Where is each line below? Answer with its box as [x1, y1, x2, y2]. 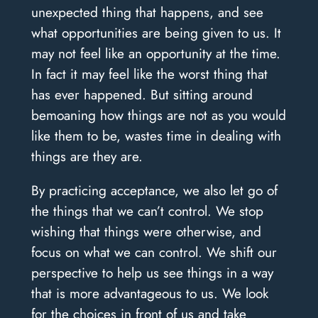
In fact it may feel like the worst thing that [31, 63, 268, 84]
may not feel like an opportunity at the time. [31, 43, 280, 63]
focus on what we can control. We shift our [31, 241, 277, 262]
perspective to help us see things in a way [31, 262, 273, 283]
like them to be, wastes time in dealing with [31, 125, 281, 146]
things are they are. [31, 146, 143, 166]
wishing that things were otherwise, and [31, 221, 261, 241]
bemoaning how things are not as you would [31, 104, 286, 125]
